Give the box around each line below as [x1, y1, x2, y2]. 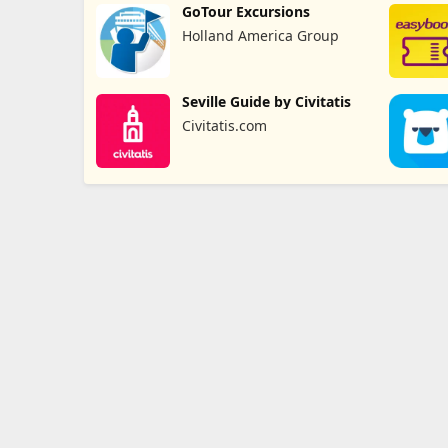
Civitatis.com [181, 116, 267, 136]
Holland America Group [181, 26, 339, 46]
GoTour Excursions [181, 2, 310, 22]
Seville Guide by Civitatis [181, 92, 351, 112]
